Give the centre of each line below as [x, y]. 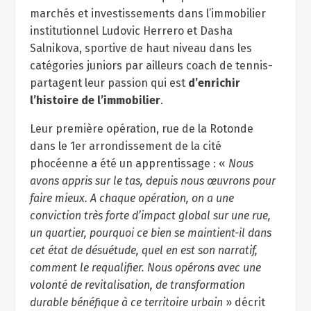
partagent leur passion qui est [109, 83]
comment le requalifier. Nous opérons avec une [145, 268]
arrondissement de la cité [153, 146]
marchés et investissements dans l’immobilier [148, 14]
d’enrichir [214, 83]
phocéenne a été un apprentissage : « [129, 163]
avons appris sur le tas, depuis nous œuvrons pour [152, 181]
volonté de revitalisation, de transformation [137, 285]
